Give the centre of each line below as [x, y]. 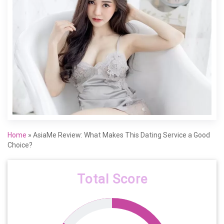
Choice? [20, 145]
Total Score [112, 179]
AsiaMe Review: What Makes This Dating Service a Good [121, 135]
